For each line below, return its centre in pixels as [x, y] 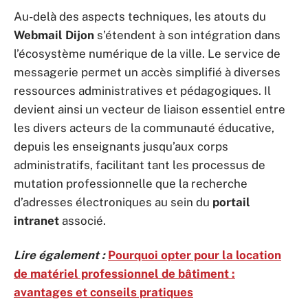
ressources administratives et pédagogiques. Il [142, 91]
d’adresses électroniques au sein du [113, 202]
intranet [36, 221]
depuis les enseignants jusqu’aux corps [121, 146]
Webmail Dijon [54, 35]
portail [231, 202]
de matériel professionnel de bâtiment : [124, 273]
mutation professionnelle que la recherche [131, 184]
